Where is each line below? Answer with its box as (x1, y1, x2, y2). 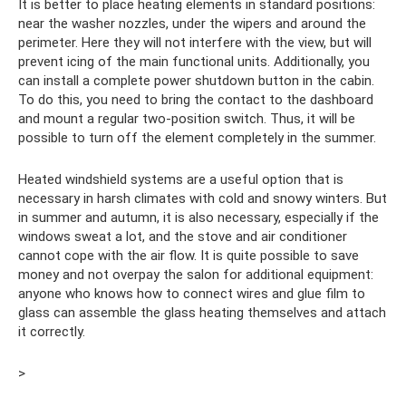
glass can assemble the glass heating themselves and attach (18, 304, 386, 322)
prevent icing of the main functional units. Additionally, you (18, 53, 370, 71)
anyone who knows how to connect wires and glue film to (18, 285, 365, 303)
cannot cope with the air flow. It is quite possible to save (18, 247, 359, 265)
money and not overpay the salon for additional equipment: (18, 266, 373, 284)
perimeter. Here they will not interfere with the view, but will (18, 34, 372, 52)
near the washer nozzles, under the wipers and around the (18, 15, 366, 33)
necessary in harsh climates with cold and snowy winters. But (18, 190, 387, 208)
